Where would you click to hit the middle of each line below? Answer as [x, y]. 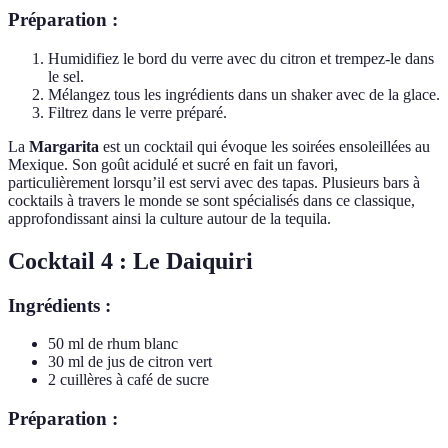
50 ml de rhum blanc [113, 344]
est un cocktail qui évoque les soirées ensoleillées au [264, 146]
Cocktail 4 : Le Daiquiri [130, 260]
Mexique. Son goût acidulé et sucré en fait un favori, [173, 164]
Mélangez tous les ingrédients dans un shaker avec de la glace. [244, 94]
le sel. [66, 76]
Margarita [64, 146]
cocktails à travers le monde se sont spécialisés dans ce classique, [211, 200]
